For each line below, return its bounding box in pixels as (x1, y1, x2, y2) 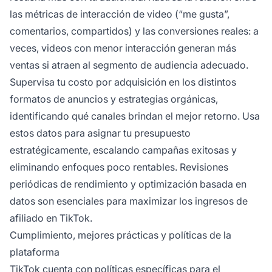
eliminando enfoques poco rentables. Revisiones (10, 161, 228, 174)
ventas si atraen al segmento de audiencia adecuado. (10, 59, 248, 72)
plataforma (10, 246, 59, 259)
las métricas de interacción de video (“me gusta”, (10, 8, 229, 21)
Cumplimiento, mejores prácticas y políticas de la (10, 229, 231, 242)
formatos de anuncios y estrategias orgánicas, (10, 93, 218, 106)
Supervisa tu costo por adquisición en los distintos (10, 76, 236, 89)
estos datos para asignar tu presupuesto (10, 127, 191, 140)
